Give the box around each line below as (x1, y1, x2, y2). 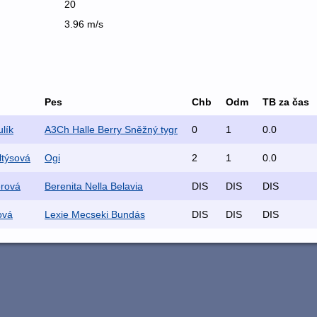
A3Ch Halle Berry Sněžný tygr (45, 124, 178, 136)
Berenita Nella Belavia (45, 180, 143, 192)
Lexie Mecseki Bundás (45, 209, 145, 221)
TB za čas (263, 96, 309, 108)
